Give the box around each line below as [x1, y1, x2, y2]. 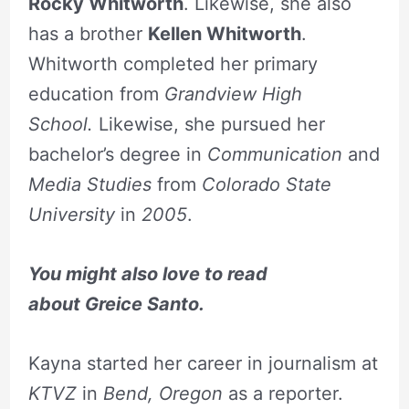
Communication [206, 142, 342, 165]
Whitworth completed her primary [27, 52, 318, 75]
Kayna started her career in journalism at [27, 351, 378, 374]
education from [27, 82, 164, 105]
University [27, 203, 115, 225]
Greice [84, 292, 142, 315]
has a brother [27, 22, 148, 45]
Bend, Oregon [102, 382, 223, 404]
